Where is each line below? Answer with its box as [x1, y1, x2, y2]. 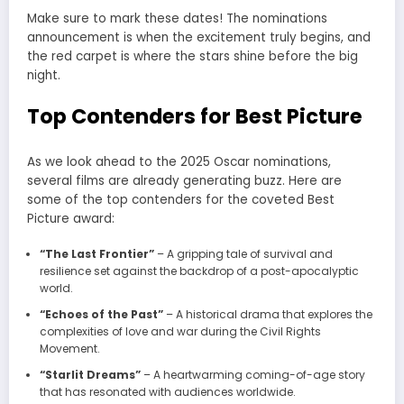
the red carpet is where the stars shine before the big [27, 47, 358, 65]
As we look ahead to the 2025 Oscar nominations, [27, 152, 331, 170]
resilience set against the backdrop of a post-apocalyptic [39, 262, 359, 279]
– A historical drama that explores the [162, 306, 372, 322]
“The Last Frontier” [39, 245, 154, 262]
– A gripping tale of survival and [153, 245, 333, 262]
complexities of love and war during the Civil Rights [39, 323, 321, 339]
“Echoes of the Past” [39, 306, 163, 322]
